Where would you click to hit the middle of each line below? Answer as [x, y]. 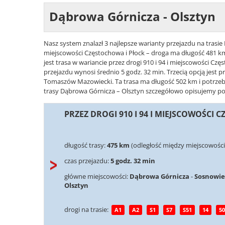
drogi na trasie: [87, 209]
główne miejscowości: [97, 177]
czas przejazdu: [87, 160]
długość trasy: [86, 145]
